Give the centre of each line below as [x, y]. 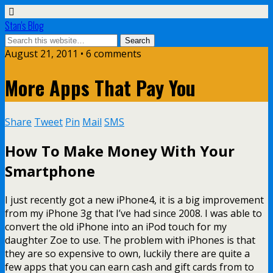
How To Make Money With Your [120, 151]
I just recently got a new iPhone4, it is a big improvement [134, 200]
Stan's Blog [24, 26]
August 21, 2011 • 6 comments [73, 54]
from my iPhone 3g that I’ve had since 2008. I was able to [133, 213]
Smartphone [50, 171]
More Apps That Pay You [100, 88]
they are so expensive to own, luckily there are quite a [127, 253]
